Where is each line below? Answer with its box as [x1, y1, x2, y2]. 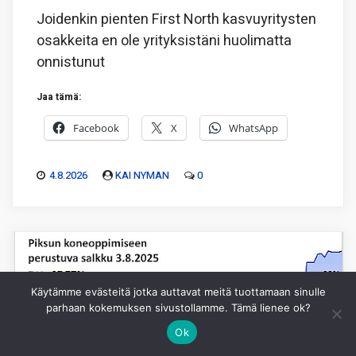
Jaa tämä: [37, 89, 81, 104]
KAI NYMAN [115, 167, 169, 183]
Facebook [73, 120, 119, 135]
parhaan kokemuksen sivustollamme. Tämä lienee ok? [45, 301, 311, 314]
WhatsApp [229, 120, 278, 135]
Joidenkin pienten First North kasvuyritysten [37, 8, 316, 30]
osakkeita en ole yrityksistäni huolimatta [37, 29, 292, 52]
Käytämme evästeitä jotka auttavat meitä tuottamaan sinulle [30, 285, 326, 298]
